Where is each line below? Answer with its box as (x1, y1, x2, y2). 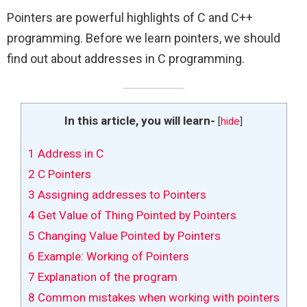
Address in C (34, 147, 103, 161)
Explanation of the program (34, 270, 177, 284)
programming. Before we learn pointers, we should (7, 31, 280, 46)
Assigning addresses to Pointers (34, 188, 206, 202)
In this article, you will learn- (64, 114, 215, 128)
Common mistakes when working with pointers (34, 291, 280, 305)
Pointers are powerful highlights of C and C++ (7, 10, 253, 25)
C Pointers (34, 167, 91, 182)
